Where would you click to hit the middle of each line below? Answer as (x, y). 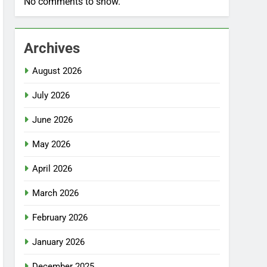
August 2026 (57, 71)
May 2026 (52, 144)
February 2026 (60, 217)
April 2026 (52, 168)
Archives (52, 48)
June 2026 (53, 119)
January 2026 (59, 242)
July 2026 (51, 95)
